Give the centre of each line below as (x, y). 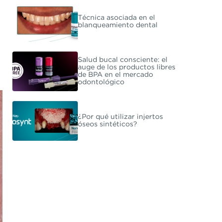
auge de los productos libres (126, 67)
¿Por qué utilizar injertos (120, 117)
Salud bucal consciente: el (122, 60)
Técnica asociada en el (116, 18)
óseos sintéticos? (107, 124)
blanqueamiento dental (117, 25)
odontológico (101, 82)
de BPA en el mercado (115, 75)
